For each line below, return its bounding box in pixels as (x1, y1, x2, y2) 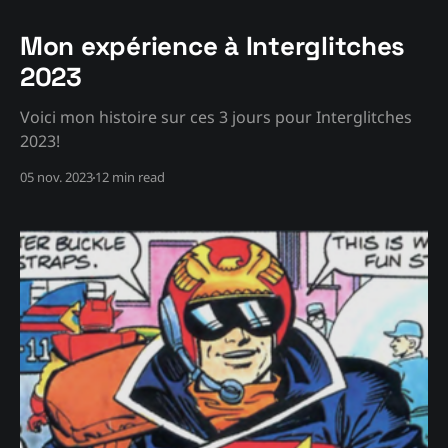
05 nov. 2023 (20, 168, 93, 187)
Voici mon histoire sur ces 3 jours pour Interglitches (20, 106, 412, 129)
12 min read (95, 168, 165, 187)
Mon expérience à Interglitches (20, 29, 406, 64)
